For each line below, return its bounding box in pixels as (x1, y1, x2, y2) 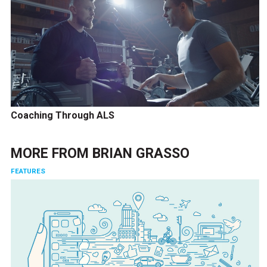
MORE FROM (10, 145, 92, 162)
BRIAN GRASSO (92, 145, 190, 162)
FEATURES (10, 166, 45, 175)
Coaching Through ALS (10, 109, 114, 121)
